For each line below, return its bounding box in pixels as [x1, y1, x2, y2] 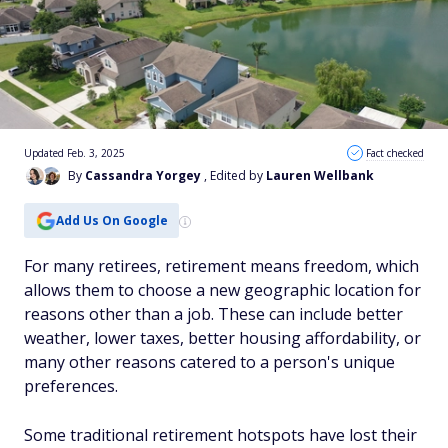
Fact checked [366, 146, 424, 160]
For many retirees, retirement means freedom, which [24, 255, 419, 277]
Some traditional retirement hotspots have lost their [24, 424, 417, 446]
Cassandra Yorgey [85, 167, 201, 184]
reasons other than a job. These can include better [24, 303, 403, 325]
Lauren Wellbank [266, 167, 374, 184]
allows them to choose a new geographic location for [24, 279, 421, 301]
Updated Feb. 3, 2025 [24, 146, 125, 160]
